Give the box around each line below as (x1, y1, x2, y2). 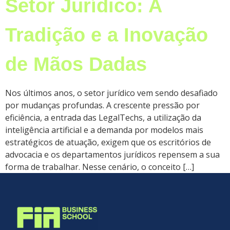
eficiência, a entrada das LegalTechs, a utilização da (5, 111, 201, 123)
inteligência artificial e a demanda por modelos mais (5, 124, 203, 136)
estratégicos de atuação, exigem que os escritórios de (5, 136, 211, 148)
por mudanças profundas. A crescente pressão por (5, 99, 200, 111)
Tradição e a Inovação (5, 23, 208, 46)
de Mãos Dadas (5, 52, 147, 75)
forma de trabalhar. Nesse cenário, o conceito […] (5, 161, 194, 172)
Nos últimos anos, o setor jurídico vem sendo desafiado (5, 87, 218, 99)
